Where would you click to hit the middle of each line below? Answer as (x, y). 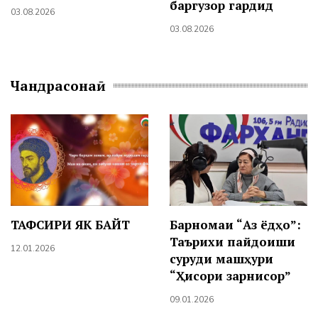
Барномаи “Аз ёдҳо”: (235, 225)
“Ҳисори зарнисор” (230, 276)
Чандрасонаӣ (58, 85)
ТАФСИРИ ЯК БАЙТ (70, 225)
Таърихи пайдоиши (232, 242)
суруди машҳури (221, 259)
